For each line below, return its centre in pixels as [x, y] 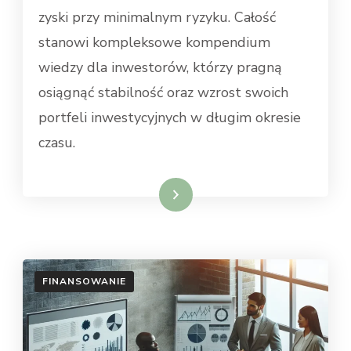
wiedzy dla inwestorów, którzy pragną [160, 67]
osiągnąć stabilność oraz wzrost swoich [163, 92]
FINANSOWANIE [84, 281]
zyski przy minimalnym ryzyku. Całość [157, 17]
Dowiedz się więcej [125, 194]
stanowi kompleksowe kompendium [154, 42]
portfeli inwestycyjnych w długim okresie [170, 117]
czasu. [57, 142]
